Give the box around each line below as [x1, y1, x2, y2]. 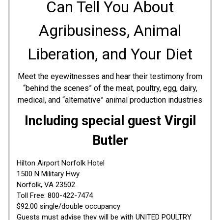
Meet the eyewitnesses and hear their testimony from [18, 71, 202, 81]
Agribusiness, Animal [39, 21, 181, 40]
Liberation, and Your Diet [27, 44, 192, 63]
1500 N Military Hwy [17, 169, 80, 178]
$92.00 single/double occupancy [17, 201, 120, 211]
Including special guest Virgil [24, 112, 196, 129]
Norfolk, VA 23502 [17, 180, 75, 189]
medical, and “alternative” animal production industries [18, 95, 202, 105]
